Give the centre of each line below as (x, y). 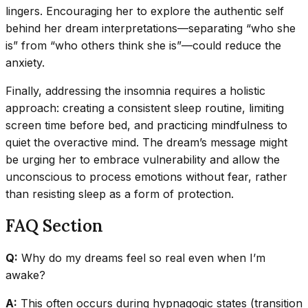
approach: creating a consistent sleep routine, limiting (145, 108)
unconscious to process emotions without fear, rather (146, 177)
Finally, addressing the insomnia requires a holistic (135, 91)
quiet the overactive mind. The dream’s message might (146, 143)
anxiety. (25, 63)
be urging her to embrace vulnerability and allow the (143, 160)
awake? (25, 275)
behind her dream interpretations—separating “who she (151, 29)
